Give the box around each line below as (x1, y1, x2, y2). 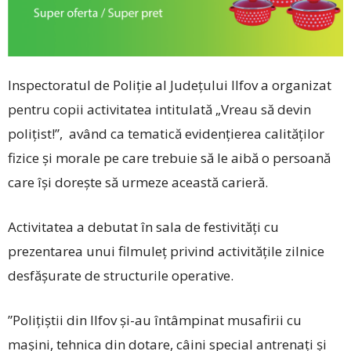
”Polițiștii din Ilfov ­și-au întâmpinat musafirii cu (8, 310, 302, 329)
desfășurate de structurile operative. (8, 266, 233, 284)
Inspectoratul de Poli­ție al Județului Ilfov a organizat (8, 75, 331, 94)
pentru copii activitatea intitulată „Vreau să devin (8, 100, 311, 118)
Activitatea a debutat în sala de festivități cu (8, 217, 279, 236)
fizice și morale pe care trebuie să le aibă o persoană (8, 148, 331, 167)
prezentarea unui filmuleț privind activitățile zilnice (8, 241, 324, 260)
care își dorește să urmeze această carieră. (8, 172, 268, 191)
